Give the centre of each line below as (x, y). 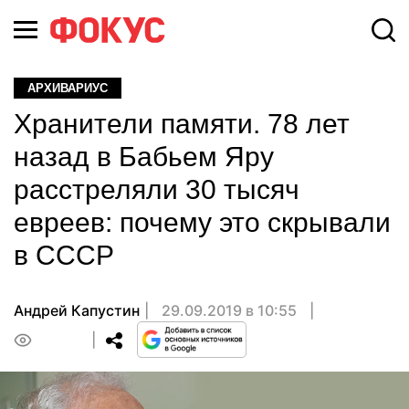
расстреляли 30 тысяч (157, 189)
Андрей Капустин (77, 310)
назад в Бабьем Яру (144, 157)
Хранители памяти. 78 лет (182, 124)
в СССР (64, 255)
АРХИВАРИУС (68, 88)
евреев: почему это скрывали (202, 222)
